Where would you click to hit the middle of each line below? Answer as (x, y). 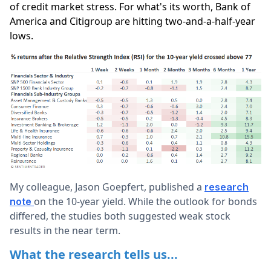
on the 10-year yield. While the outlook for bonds (145, 201)
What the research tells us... (94, 254)
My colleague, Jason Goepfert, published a (107, 187)
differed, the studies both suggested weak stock (120, 216)
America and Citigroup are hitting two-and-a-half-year (132, 21)
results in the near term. (65, 230)
